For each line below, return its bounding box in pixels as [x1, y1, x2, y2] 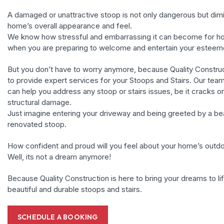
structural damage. [7, 97, 71, 107]
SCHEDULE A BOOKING [17, 212, 98, 222]
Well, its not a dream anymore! [7, 152, 111, 162]
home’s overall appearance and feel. [7, 21, 132, 31]
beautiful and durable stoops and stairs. [7, 184, 142, 194]
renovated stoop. [7, 119, 66, 129]
